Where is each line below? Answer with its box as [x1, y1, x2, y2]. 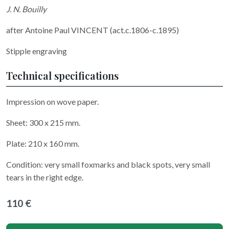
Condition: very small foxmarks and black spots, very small [6, 159, 210, 169]
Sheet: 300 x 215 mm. [6, 117, 82, 127]
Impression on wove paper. [6, 96, 100, 106]
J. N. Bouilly [6, 4, 47, 14]
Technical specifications [6, 68, 119, 82]
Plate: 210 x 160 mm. [6, 138, 81, 148]
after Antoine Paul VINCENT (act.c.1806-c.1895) [6, 25, 179, 35]
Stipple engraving [6, 45, 67, 56]
